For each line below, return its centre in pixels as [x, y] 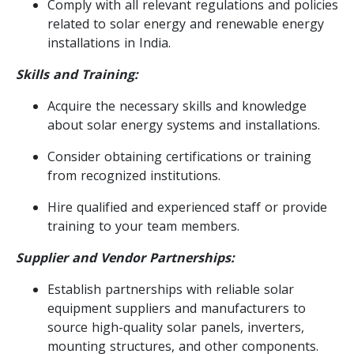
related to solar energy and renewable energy [186, 23]
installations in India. [109, 42]
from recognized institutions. [134, 175]
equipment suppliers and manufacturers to [177, 308]
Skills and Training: [77, 74]
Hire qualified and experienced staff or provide [187, 207]
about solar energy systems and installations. [184, 124]
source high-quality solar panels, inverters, [176, 327]
